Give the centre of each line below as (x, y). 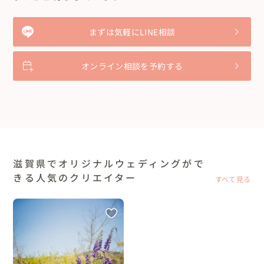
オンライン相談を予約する (132, 66)
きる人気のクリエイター (75, 178)
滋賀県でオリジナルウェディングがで (109, 164)
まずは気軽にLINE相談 (132, 32)
